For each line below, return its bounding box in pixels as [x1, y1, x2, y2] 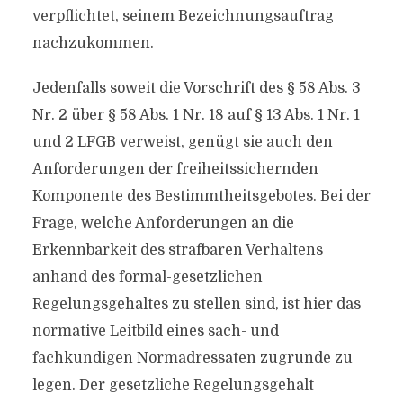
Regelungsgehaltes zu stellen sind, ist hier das [31, 296, 361, 312]
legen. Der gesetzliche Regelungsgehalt [31, 377, 314, 393]
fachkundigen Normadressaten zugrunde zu [31, 350, 353, 366]
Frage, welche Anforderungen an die [31, 215, 294, 231]
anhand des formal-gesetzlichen [31, 269, 263, 285]
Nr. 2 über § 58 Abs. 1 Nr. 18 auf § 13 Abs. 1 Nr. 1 [31, 107, 360, 123]
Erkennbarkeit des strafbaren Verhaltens [31, 242, 323, 258]
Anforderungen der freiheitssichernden [31, 161, 318, 177]
